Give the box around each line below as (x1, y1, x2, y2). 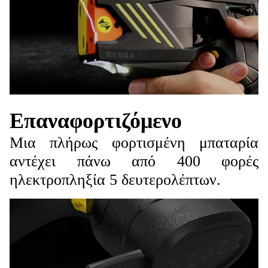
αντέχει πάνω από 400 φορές (10, 152, 258, 170)
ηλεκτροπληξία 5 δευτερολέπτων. (10, 170, 221, 188)
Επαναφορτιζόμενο (10, 108, 182, 133)
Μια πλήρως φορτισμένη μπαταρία (10, 133, 258, 151)
